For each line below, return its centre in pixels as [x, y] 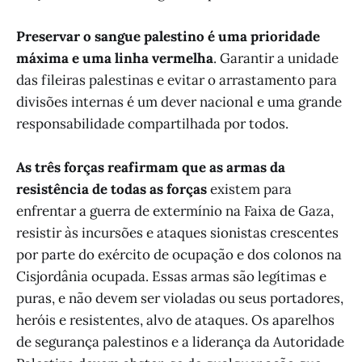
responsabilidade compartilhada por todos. [152, 123]
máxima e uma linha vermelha [115, 58]
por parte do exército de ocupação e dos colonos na [179, 255]
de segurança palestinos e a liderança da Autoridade [180, 342]
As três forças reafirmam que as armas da [151, 168]
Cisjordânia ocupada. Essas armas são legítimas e [171, 277]
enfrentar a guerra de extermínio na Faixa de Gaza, [175, 211]
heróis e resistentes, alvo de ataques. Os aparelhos [175, 320]
